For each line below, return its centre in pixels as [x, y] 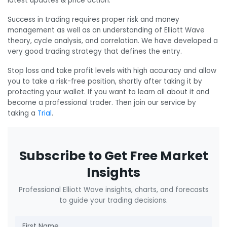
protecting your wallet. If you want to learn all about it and [108, 92]
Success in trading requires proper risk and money [93, 20]
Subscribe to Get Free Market [113, 156]
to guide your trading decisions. [113, 200]
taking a [23, 113]
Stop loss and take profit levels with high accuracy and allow [112, 70]
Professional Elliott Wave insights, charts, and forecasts [113, 190]
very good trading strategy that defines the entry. [95, 52]
